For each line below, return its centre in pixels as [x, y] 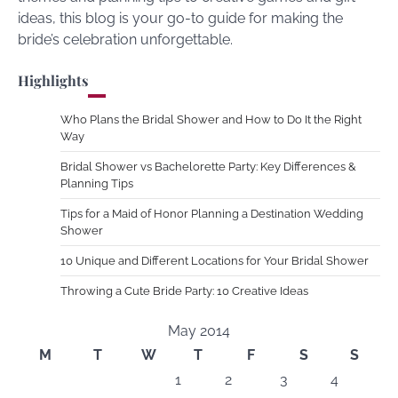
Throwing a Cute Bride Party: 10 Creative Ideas [184, 291]
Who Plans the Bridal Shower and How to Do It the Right [211, 119]
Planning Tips [97, 183]
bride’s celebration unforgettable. [125, 39]
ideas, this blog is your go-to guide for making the [180, 18]
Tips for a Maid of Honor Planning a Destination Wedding [212, 213]
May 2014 [199, 330]
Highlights [53, 80]
